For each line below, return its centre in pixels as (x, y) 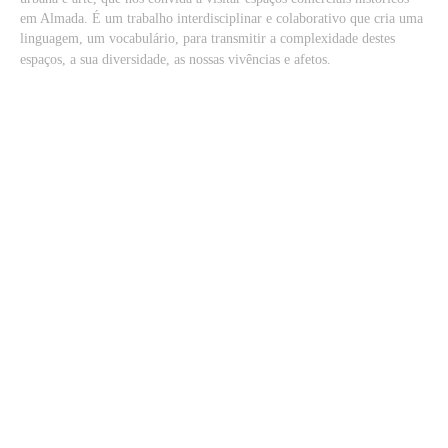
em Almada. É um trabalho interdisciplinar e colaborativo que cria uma (221, 18)
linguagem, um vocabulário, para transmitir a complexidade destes (207, 38)
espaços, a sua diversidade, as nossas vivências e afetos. (175, 59)
